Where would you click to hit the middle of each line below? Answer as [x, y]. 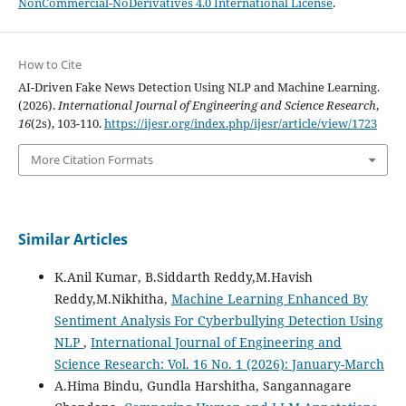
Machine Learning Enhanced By [269, 298]
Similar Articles [72, 239]
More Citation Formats [92, 160]
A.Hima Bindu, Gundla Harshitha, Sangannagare [203, 385]
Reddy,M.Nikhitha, [112, 298]
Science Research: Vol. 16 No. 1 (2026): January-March [219, 363]
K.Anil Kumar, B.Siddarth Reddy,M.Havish [183, 276]
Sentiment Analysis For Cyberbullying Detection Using [218, 320]
